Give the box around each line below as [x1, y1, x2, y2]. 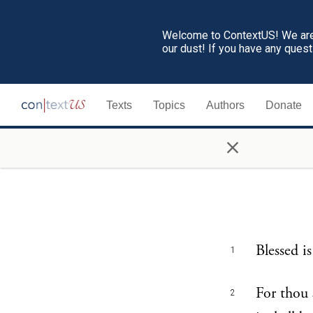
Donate [265, 99, 302, 111]
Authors [206, 99, 245, 111]
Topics [153, 99, 185, 111]
